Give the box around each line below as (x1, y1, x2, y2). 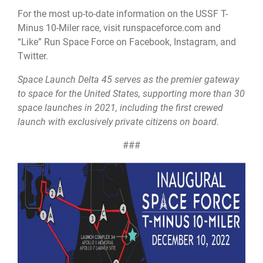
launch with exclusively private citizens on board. (18, 116, 219, 128)
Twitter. (18, 50, 48, 62)
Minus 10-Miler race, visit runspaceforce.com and (18, 22, 221, 33)
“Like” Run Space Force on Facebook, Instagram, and (18, 36, 236, 48)
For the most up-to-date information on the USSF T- (18, 8, 228, 19)
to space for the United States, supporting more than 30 (18, 88, 245, 100)
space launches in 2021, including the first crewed (18, 102, 223, 114)
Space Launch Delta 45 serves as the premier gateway (18, 74, 239, 86)
